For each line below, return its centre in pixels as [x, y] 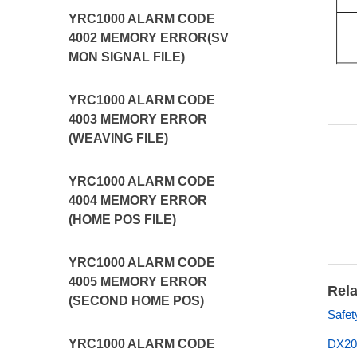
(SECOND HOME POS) [137, 301]
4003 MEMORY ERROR [138, 119]
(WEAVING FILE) [119, 138]
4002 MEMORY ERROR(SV [149, 38]
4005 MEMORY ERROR [138, 282]
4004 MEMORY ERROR [138, 200]
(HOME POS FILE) [123, 220]
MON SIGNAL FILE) [127, 57]
